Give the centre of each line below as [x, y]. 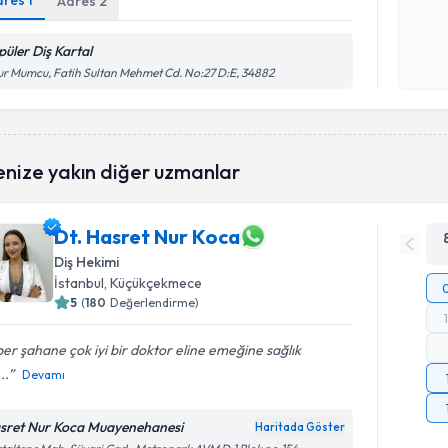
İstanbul [79, 283]
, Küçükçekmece [153, 283]
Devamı [44, 374]
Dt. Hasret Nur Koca [147, 236]
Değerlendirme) [155, 302]
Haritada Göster [300, 427]
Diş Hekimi [87, 262]
